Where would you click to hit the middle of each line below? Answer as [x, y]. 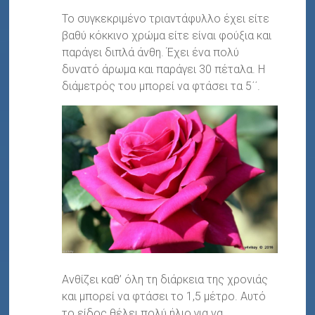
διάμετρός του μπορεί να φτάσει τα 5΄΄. [161, 86]
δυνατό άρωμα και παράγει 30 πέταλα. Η [164, 69]
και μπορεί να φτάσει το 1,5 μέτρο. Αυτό [164, 296]
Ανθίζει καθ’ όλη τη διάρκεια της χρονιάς [165, 279]
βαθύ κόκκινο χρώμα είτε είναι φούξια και [167, 35]
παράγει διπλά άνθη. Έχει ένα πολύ [151, 52]
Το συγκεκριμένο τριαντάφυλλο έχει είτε [166, 18]
